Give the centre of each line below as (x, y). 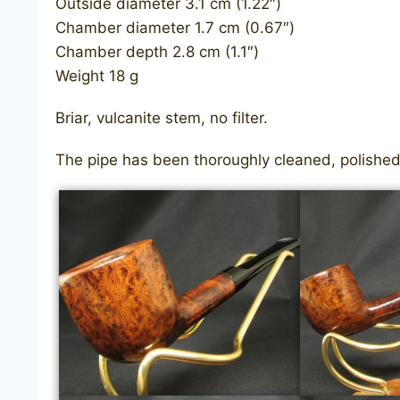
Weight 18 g (97, 75)
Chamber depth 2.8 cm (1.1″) (157, 51)
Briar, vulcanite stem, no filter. (162, 117)
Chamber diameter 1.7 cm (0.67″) (175, 27)
